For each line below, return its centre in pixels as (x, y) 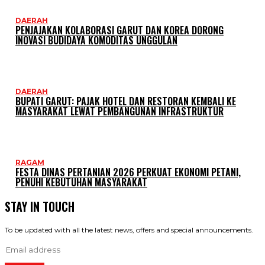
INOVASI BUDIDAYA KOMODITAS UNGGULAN (96, 41)
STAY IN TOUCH (40, 207)
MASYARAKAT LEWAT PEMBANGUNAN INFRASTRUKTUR (119, 112)
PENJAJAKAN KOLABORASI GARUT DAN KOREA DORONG (119, 30)
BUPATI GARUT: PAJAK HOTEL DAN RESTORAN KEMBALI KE (126, 101)
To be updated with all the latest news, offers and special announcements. (129, 230)
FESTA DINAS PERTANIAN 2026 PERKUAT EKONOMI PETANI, (128, 172)
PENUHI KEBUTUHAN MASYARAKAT (81, 182)
